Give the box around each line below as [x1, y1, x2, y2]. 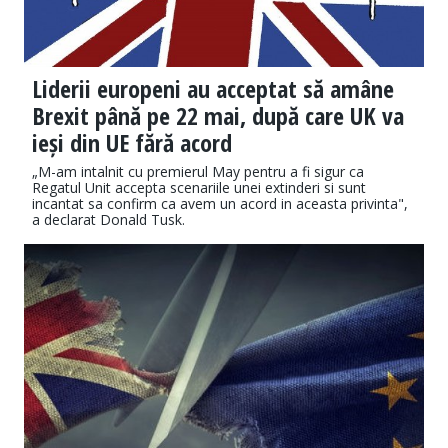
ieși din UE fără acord [32, 126, 232, 160]
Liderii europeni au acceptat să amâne [32, 72, 394, 106]
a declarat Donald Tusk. [32, 210, 185, 230]
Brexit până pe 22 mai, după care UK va [32, 99, 404, 133]
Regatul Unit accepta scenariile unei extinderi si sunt [32, 178, 366, 198]
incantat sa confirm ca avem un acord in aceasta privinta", [32, 194, 408, 214]
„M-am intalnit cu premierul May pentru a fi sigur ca [32, 162, 364, 182]
